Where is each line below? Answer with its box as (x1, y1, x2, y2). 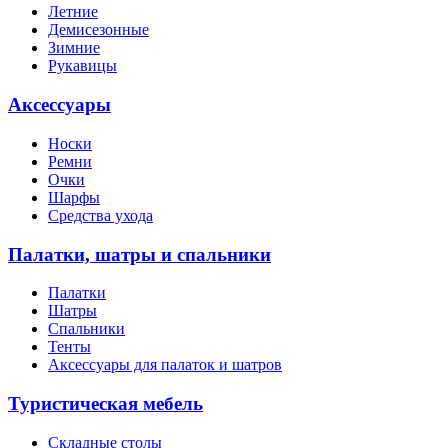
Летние (48, 3, 98, 21)
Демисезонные (48, 21, 149, 39)
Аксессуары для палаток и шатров (48, 356, 282, 374)
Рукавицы (48, 57, 117, 75)
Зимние (48, 39, 100, 57)
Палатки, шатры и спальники (8, 243, 271, 265)
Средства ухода (48, 206, 153, 224)
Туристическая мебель (8, 393, 203, 414)
